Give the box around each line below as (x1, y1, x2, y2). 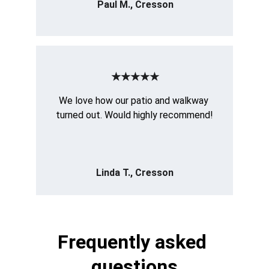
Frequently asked (58, 231, 211, 253)
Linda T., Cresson (95, 167, 174, 178)
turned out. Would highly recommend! (56, 109, 213, 121)
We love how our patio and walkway (58, 95, 211, 106)
